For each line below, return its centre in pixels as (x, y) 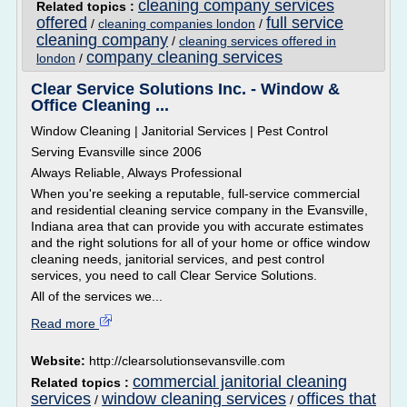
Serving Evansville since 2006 (116, 152)
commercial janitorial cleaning (240, 382)
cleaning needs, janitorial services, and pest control (178, 259)
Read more (65, 323)
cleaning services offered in (258, 41)
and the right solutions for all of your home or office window (200, 243)
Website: (60, 361)
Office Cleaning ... (100, 105)
